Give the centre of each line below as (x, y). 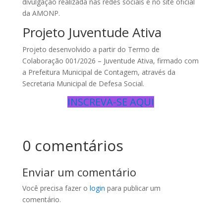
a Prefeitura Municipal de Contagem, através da (99, 72)
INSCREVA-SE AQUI (111, 102)
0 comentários (73, 145)
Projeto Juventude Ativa (92, 32)
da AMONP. (41, 13)
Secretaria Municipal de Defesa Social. (83, 83)
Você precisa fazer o (56, 188)
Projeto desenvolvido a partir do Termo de (91, 49)
